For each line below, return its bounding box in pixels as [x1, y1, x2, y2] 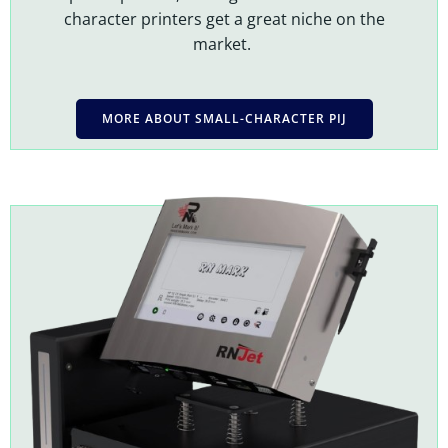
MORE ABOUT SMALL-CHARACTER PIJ [101, 110, 347, 128]
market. [193, 33, 255, 56]
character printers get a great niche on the [63, 8, 385, 31]
